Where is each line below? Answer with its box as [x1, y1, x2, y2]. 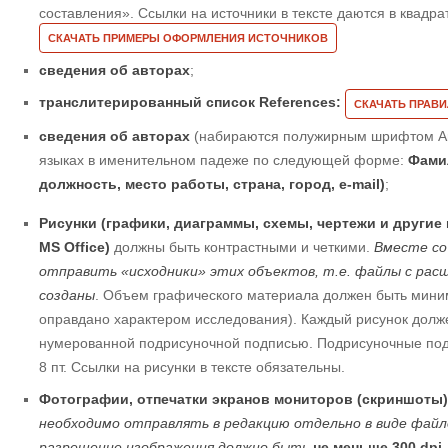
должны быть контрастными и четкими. [110, 238, 374, 255]
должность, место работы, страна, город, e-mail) [39, 175, 385, 192]
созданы [39, 286, 95, 303]
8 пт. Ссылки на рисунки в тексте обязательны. [39, 358, 345, 375]
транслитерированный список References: [39, 94, 345, 111]
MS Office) [39, 238, 110, 255]
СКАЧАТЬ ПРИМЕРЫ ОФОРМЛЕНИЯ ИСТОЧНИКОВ [48, 32, 328, 45]
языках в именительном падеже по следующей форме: [39, 151, 408, 168]
